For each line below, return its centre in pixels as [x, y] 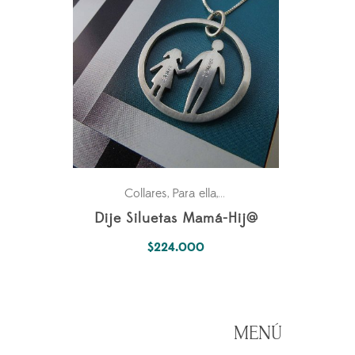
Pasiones [244, 194]
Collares [146, 194]
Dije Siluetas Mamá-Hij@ [176, 219]
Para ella [194, 194]
